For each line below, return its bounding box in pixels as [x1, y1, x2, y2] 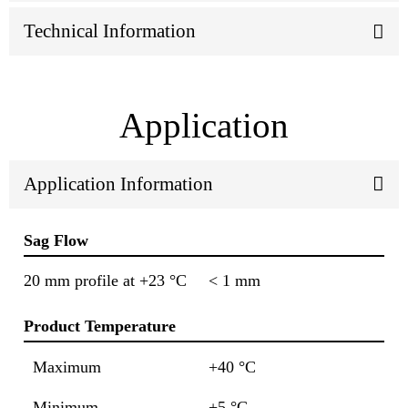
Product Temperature [24, 317, 176, 336]
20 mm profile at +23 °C [24, 271, 187, 291]
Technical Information [24, 20, 196, 43]
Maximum [33, 357, 101, 376]
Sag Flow [24, 230, 88, 250]
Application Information [24, 172, 213, 195]
